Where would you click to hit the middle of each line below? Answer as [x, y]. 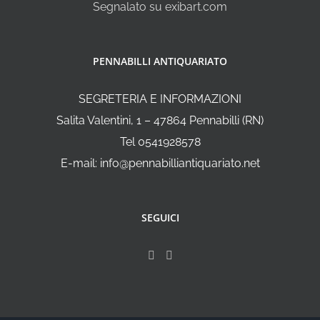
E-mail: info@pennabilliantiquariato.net [160, 164]
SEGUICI [160, 218]
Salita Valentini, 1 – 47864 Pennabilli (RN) [160, 121]
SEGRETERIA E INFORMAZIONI [160, 99]
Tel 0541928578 [160, 142]
